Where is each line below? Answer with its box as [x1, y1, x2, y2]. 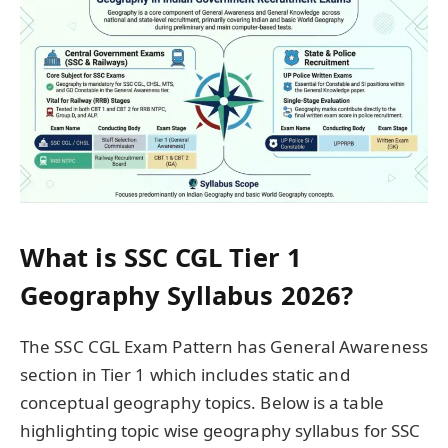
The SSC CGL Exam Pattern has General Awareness [20, 335, 428, 359]
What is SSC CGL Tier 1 [20, 239, 302, 274]
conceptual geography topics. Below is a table [20, 391, 384, 415]
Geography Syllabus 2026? [20, 277, 354, 312]
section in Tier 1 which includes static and [20, 363, 350, 387]
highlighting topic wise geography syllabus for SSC [20, 419, 421, 443]
